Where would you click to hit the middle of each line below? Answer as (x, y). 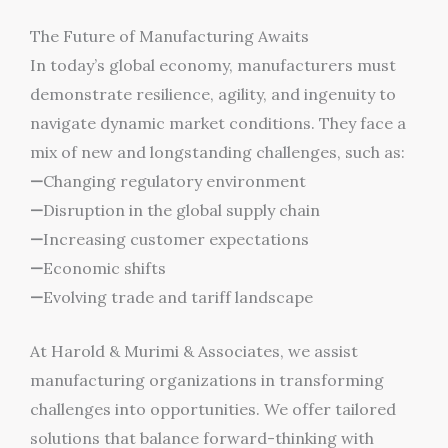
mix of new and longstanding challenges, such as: (217, 151)
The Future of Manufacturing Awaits (169, 35)
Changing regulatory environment (174, 180)
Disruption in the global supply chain (181, 209)
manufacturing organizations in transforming (207, 380)
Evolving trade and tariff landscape (178, 296)
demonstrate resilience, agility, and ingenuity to (213, 93)
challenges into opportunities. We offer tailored (213, 409)
